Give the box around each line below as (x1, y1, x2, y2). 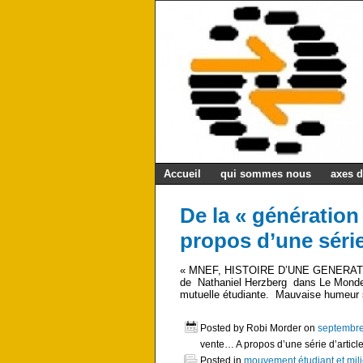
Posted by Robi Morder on (200, 322, 318, 334)
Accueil (164, 168, 201, 180)
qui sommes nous (220, 168, 311, 180)
